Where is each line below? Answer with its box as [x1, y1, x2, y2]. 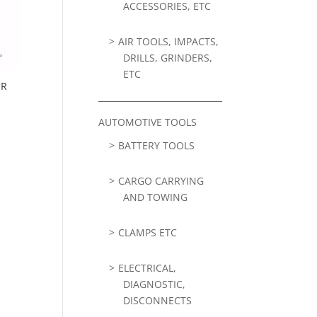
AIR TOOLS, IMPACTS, [118, 35, 219, 48]
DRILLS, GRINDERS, [123, 51, 213, 64]
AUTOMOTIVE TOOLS [98, 115, 197, 129]
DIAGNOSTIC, [123, 277, 186, 291]
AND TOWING [123, 190, 188, 204]
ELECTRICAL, [118, 261, 177, 275]
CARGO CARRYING [118, 174, 204, 188]
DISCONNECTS [123, 294, 192, 307]
